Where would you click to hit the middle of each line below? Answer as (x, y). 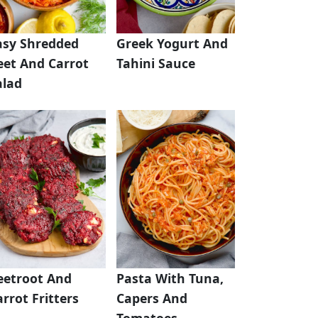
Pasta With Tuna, (170, 278)
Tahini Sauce (156, 64)
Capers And (152, 298)
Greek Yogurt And (172, 44)
